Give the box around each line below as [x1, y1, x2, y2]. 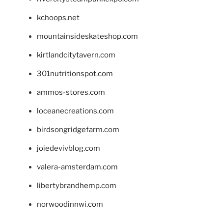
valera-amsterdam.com [37, 162, 118, 171]
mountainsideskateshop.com [37, 31, 138, 41]
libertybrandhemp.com [37, 181, 116, 190]
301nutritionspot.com [37, 69, 113, 78]
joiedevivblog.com [37, 143, 100, 153]
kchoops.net [37, 13, 80, 22]
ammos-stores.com [37, 87, 105, 97]
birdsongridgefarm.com [37, 125, 119, 134]
